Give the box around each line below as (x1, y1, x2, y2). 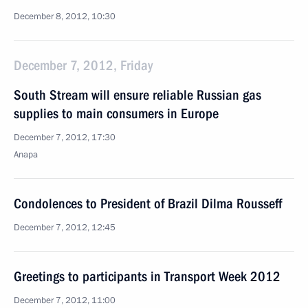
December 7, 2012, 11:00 (14, 294, 115, 307)
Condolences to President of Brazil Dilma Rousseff (14, 195, 282, 212)
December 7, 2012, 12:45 (14, 221, 115, 234)
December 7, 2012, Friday (14, 57, 153, 74)
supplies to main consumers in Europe (14, 105, 219, 122)
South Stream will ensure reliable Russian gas (14, 87, 261, 103)
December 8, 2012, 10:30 (14, 10, 115, 23)
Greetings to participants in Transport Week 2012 (14, 268, 280, 285)
